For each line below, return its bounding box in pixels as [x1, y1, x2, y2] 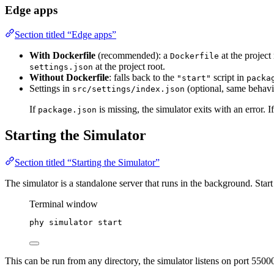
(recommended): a [95, 50, 170, 61]
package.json [38, 105, 97, 115]
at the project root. [93, 61, 165, 72]
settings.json [29, 62, 93, 72]
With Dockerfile [29, 50, 95, 61]
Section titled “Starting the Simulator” [15, 157, 160, 168]
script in [211, 72, 246, 83]
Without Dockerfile [29, 72, 109, 83]
